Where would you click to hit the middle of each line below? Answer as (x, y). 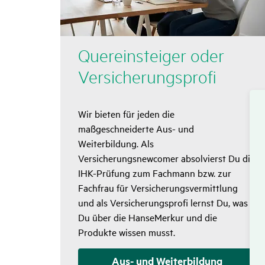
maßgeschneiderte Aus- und (136, 129)
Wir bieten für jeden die (126, 114)
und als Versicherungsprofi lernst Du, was (163, 203)
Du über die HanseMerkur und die (148, 217)
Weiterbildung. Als (116, 143)
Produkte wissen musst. (128, 232)
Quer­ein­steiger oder (151, 55)
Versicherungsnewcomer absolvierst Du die (167, 158)
